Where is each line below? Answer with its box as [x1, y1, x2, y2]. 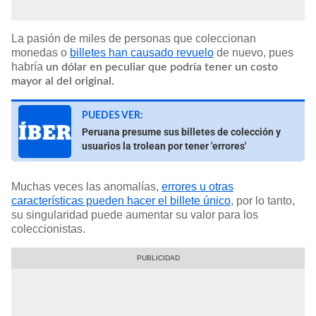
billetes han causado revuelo [70, 45, 214, 59]
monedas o [11, 45, 70, 59]
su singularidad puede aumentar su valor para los [11, 207, 258, 221]
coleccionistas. [11, 221, 85, 236]
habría [11, 59, 46, 73]
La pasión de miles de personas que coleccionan [11, 31, 256, 45]
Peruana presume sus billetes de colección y [82, 126, 281, 138]
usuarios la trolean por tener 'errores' [82, 140, 246, 152]
